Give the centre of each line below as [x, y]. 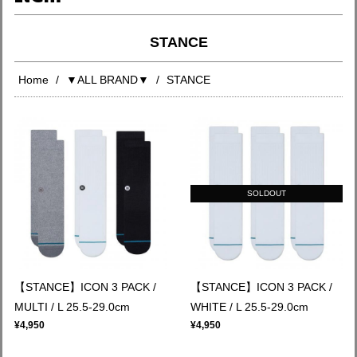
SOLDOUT [267, 194]
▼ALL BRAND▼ [108, 80]
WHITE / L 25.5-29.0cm [249, 307]
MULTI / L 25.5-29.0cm [72, 307]
